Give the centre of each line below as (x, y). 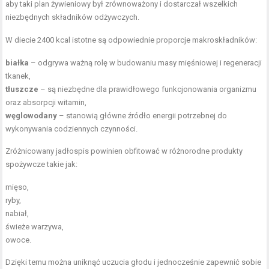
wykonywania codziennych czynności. (72, 129)
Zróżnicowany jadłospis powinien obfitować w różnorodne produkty (124, 151)
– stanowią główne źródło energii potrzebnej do (142, 116)
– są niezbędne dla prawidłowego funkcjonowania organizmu (148, 89)
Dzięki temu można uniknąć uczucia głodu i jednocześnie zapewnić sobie (134, 262)
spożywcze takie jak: (42, 165)
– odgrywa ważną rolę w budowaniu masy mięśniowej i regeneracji (146, 63)
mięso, (17, 187)
